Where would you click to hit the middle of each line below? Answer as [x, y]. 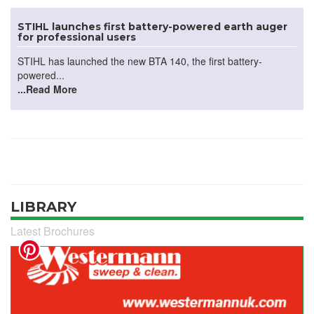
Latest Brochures [53, 231]
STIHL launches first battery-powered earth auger [152, 26]
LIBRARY [43, 206]
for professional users [77, 37]
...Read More [47, 89]
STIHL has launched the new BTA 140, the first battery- [140, 61]
